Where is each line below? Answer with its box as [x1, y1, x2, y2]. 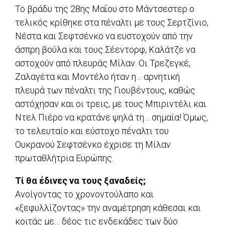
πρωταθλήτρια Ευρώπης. [15, 152, 114, 163]
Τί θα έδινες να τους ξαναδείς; [15, 175, 146, 186]
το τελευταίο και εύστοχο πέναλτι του [15, 125, 169, 136]
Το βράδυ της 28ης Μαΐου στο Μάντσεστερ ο [15, 3, 194, 14]
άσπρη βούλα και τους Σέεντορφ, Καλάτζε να [15, 44, 195, 55]
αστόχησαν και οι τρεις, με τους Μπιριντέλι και [15, 98, 206, 109]
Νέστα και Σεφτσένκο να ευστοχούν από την [15, 30, 193, 41]
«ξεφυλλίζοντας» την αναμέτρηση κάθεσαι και [15, 202, 201, 213]
